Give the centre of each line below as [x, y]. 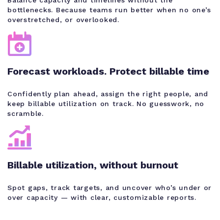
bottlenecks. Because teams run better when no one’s [109, 10]
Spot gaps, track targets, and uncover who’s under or [110, 187]
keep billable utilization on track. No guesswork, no [106, 103]
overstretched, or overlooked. [63, 19]
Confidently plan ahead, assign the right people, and [108, 94]
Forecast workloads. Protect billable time [108, 71]
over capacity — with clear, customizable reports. [102, 197]
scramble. [26, 113]
